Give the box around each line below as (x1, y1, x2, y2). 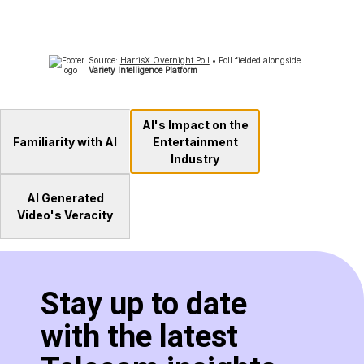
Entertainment (152, 134, 238, 149)
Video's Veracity (17, 208, 113, 222)
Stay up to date (41, 286, 247, 322)
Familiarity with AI (13, 134, 117, 149)
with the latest (41, 318, 238, 354)
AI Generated (26, 191, 104, 205)
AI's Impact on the (141, 117, 249, 132)
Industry (171, 151, 219, 166)
